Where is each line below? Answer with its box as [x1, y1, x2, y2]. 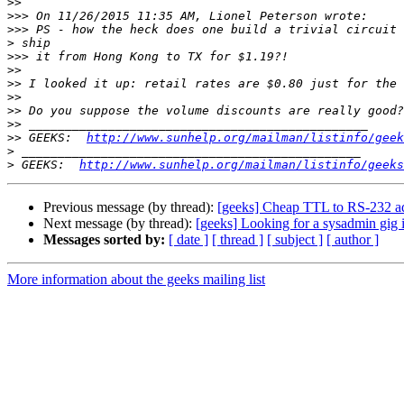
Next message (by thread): [43, 216, 196, 232]
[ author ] [326, 232, 379, 248]
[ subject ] [267, 232, 323, 248]
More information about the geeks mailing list [7, 271, 265, 288]
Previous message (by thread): [43, 199, 217, 216]
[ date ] [169, 232, 208, 248]
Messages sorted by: [43, 232, 165, 248]
